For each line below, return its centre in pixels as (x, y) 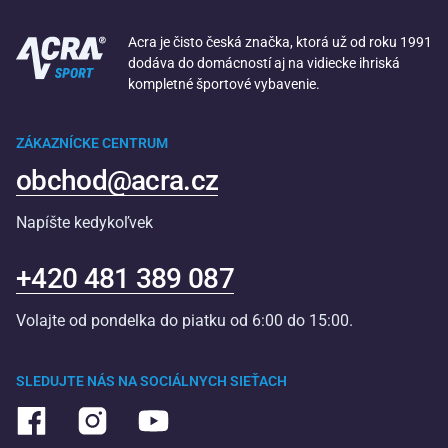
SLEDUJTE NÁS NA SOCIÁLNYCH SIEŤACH (151, 380)
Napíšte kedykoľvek (84, 222)
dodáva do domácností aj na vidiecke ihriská (264, 62)
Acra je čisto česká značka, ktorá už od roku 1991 (280, 41)
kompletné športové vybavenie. (224, 83)
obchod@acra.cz (117, 180)
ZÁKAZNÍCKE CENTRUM (92, 142)
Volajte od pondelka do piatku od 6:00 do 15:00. (184, 320)
